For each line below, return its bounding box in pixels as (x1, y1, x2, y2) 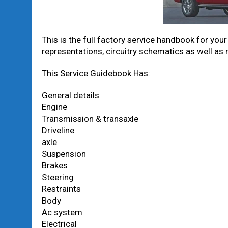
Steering (42, 172, 74, 182)
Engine (42, 102, 67, 112)
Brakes (42, 160, 68, 170)
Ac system (42, 207, 82, 217)
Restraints (42, 184, 81, 194)
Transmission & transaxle (42, 113, 138, 124)
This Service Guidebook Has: (42, 68, 150, 78)
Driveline (42, 125, 74, 135)
